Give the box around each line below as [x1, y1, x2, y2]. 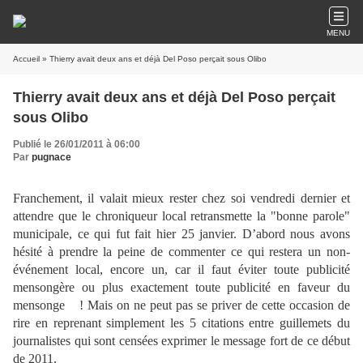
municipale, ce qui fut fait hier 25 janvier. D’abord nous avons [13, 227, 350, 241]
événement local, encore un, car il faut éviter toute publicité [13, 263, 350, 276]
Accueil [13, 54, 40, 63]
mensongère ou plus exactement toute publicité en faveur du [13, 280, 350, 294]
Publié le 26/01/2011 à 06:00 [13, 139, 140, 150]
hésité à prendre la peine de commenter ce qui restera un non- [13, 245, 350, 258]
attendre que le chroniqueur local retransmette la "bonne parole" [13, 209, 350, 223]
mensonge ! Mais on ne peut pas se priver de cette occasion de [13, 298, 350, 312]
